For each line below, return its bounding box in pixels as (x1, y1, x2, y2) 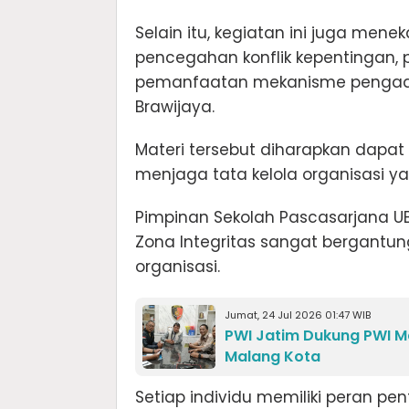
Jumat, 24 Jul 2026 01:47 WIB (225, 308, 371, 323)
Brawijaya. (135, 96, 215, 119)
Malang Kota (225, 346, 324, 368)
